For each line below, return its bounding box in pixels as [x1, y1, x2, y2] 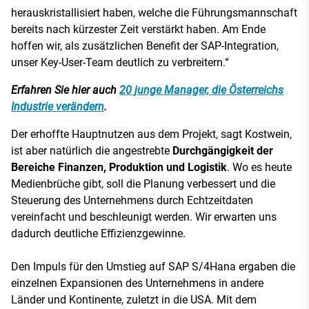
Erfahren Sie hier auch [11, 83, 119, 97]
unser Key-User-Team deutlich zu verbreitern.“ [11, 56, 229, 70]
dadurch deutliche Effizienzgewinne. [11, 227, 186, 241]
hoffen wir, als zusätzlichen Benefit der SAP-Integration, [11, 39, 279, 53]
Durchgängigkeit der [172, 144, 273, 158]
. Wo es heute [227, 161, 292, 175]
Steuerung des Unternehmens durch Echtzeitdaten [11, 194, 253, 208]
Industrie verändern [11, 100, 104, 114]
